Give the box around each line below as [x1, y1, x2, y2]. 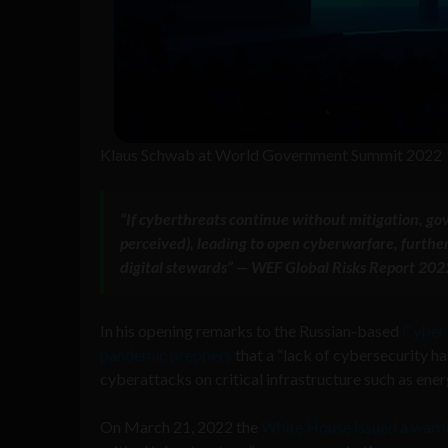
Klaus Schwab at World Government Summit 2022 [100, 144, 442, 164]
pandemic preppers [100, 344, 232, 364]
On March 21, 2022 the [100, 416, 261, 436]
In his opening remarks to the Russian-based [100, 320, 402, 340]
